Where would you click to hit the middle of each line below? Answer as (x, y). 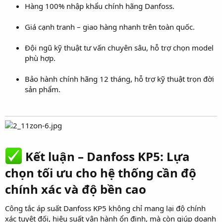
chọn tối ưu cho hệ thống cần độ (101, 172)
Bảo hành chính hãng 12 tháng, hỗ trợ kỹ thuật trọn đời (119, 79)
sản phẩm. (43, 89)
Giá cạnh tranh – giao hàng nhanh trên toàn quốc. (110, 27)
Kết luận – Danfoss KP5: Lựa (106, 156)
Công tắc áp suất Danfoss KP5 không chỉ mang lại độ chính (105, 208)
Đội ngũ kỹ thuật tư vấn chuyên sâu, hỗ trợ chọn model (119, 47)
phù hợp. (40, 58)
